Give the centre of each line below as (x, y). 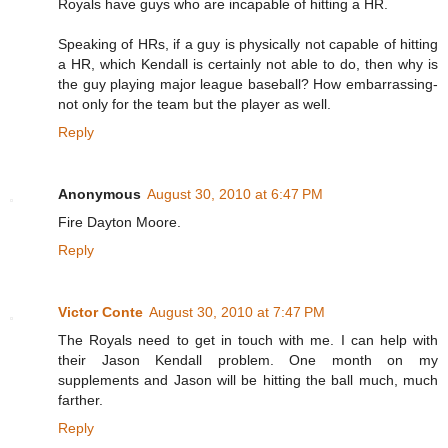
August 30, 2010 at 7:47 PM (237, 311)
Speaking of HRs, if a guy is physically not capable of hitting (248, 43)
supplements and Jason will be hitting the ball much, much (248, 379)
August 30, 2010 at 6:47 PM (235, 193)
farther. (80, 399)
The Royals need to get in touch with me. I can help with (248, 339)
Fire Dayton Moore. (119, 221)
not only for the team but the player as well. (194, 103)
